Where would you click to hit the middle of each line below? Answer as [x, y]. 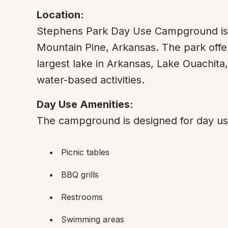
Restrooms [82, 197]
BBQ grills [80, 175]
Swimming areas [93, 219]
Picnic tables [85, 152]
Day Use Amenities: [85, 104]
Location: [60, 15]
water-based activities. [91, 80]
